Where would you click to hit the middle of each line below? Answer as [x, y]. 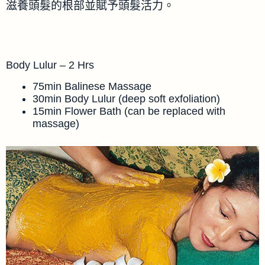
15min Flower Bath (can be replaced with [129, 111]
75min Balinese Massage [92, 86]
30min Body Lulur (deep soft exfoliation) [126, 99]
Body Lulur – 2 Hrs [50, 65]
